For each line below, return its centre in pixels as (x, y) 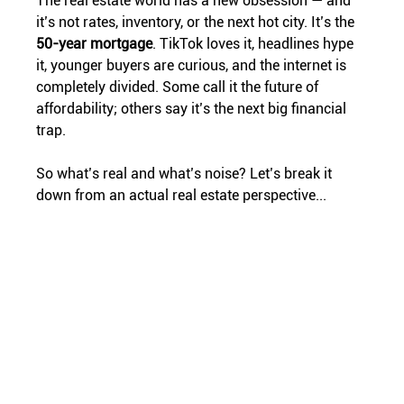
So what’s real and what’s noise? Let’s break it (186, 173)
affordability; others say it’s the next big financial (193, 108)
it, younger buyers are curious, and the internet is (193, 65)
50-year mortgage (95, 43)
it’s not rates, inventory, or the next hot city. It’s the (197, 22)
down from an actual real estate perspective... (182, 195)
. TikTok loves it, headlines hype (255, 43)
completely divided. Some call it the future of (179, 87)
